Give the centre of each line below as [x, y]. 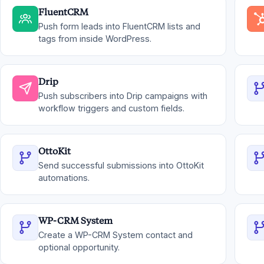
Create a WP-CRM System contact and [115, 235]
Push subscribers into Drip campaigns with [123, 96]
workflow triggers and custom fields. [111, 108]
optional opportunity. [79, 247]
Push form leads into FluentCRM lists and [119, 26]
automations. [64, 178]
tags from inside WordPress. [95, 39]
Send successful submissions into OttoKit [121, 165]
